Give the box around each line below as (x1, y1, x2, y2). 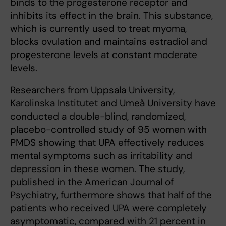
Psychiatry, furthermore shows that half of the (10, 188, 212, 201)
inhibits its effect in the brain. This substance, (10, 9, 213, 22)
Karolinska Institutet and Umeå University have (10, 96, 216, 109)
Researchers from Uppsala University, (10, 83, 175, 96)
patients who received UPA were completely (10, 201, 207, 214)
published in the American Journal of (10, 175, 174, 188)
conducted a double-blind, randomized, (10, 109, 186, 123)
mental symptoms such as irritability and (10, 149, 192, 162)
